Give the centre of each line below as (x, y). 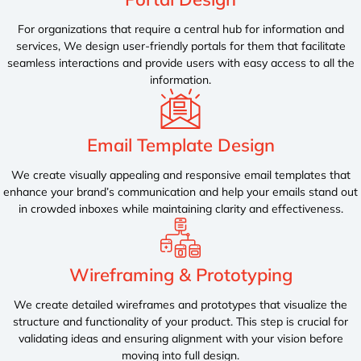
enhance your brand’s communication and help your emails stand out (180, 192)
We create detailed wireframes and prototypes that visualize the (180, 304)
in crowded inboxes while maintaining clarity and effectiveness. (180, 209)
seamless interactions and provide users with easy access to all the (180, 62)
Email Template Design (180, 145)
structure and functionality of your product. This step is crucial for (180, 321)
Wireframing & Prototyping (180, 274)
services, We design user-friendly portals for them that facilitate (180, 46)
